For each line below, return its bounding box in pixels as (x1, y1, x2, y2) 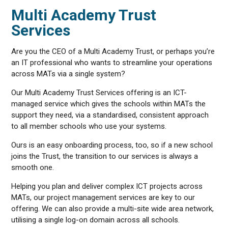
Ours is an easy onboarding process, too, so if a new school (11, 140, 213, 150)
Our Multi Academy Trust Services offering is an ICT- (11, 88, 187, 97)
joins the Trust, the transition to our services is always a (11, 152, 198, 161)
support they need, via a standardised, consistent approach (11, 110, 209, 120)
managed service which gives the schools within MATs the (11, 99, 206, 108)
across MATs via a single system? (11, 69, 126, 78)
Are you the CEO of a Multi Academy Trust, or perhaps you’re (11, 47, 215, 56)
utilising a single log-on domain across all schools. (11, 215, 180, 224)
